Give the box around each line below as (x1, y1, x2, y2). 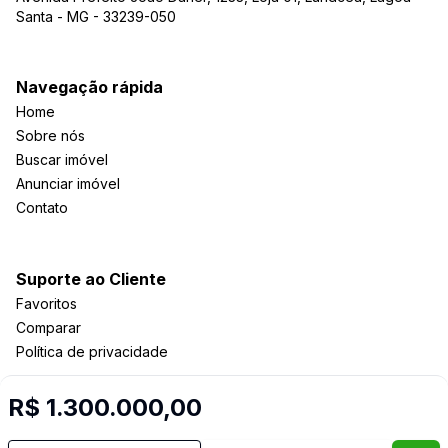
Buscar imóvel (16, 151, 108, 168)
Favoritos (16, 295, 77, 312)
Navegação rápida (16, 77, 163, 97)
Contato (16, 199, 68, 216)
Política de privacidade (16, 343, 168, 360)
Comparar (16, 319, 81, 336)
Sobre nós (16, 127, 85, 144)
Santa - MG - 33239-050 (16, 8, 176, 25)
